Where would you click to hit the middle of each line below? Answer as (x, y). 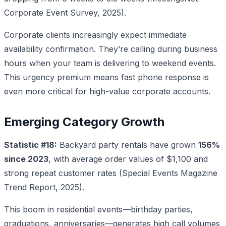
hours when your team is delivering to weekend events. (110, 63)
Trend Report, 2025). (44, 187)
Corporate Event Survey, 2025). (65, 12)
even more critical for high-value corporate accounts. (107, 91)
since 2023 (26, 159)
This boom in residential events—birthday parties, (98, 209)
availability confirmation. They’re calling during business (111, 49)
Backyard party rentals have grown (128, 145)
